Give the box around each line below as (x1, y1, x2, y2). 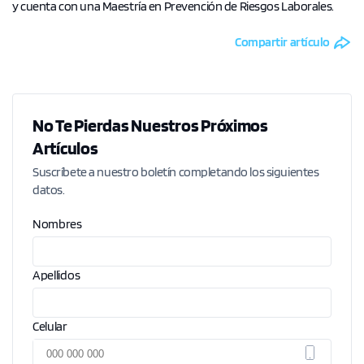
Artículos (32, 137, 98, 159)
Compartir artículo (235, 33, 330, 50)
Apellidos (32, 267, 80, 284)
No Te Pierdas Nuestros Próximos (32, 115, 268, 136)
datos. (32, 182, 65, 198)
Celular (32, 318, 67, 335)
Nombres (32, 216, 82, 232)
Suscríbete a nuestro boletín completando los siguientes (32, 164, 319, 180)
